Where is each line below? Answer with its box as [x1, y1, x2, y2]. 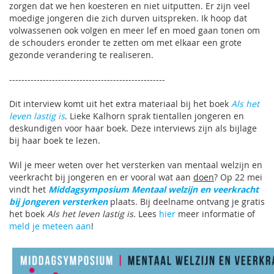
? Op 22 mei [214, 171, 262, 183]
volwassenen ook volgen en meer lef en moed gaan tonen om [9, 24, 260, 36]
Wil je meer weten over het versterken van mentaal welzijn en [9, 159, 262, 171]
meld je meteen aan [9, 220, 91, 232]
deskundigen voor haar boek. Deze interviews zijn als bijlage [9, 122, 257, 134]
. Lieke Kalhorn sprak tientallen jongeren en [65, 110, 244, 122]
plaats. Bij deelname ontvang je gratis [108, 196, 265, 207]
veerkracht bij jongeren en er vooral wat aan [9, 171, 193, 183]
